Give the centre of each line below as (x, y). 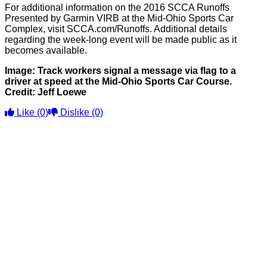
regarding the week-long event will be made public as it (121, 40)
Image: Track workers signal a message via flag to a (120, 71)
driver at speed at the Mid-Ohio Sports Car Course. (118, 81)
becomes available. (46, 50)
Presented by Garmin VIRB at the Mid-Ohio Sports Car (119, 18)
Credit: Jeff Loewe (46, 92)
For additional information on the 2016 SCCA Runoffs (117, 7)
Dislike (75, 112)
